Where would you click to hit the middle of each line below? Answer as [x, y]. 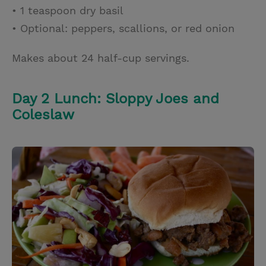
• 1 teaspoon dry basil [68, 10]
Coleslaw [43, 114]
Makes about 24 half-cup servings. [101, 58]
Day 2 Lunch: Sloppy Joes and [115, 98]
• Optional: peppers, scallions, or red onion [123, 28]
